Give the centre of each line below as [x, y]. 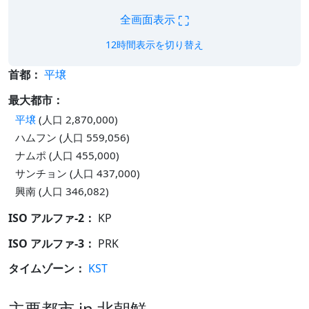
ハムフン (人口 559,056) [72, 137]
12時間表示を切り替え [154, 44]
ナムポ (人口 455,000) [67, 155]
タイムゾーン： [47, 269]
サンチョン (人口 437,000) [78, 173]
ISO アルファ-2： [52, 218]
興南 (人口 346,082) [62, 191]
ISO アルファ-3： [52, 243]
